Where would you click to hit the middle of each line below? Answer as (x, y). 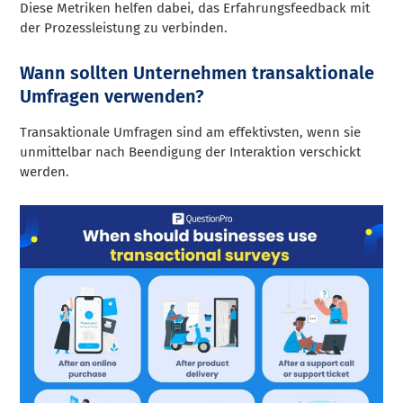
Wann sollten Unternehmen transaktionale (197, 72)
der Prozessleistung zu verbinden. (124, 27)
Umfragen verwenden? (112, 96)
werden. (45, 171)
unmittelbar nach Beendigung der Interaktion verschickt (191, 152)
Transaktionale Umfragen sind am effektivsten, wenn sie (191, 132)
